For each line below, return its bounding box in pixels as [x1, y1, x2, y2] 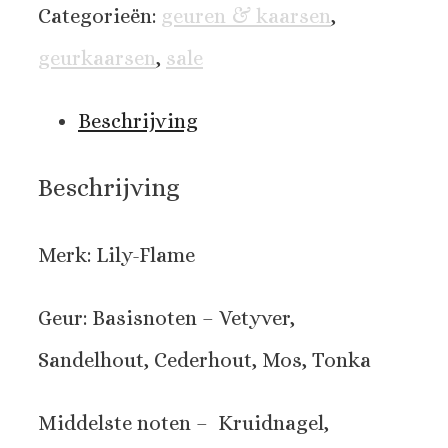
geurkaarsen [38, 46, 156, 71]
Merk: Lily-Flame [38, 243, 195, 268]
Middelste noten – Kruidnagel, [38, 411, 329, 436]
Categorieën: [38, 4, 161, 29]
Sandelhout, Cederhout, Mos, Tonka [38, 348, 371, 373]
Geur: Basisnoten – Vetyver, [38, 306, 295, 331]
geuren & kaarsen [161, 4, 331, 29]
